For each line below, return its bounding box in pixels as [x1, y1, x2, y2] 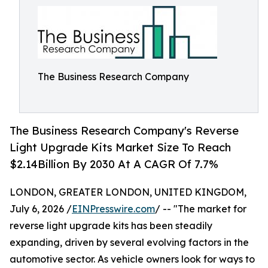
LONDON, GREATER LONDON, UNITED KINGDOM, [10, 186, 246, 199]
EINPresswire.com [72, 203, 155, 215]
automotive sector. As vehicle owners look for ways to [10, 253, 255, 266]
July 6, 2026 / [10, 203, 72, 215]
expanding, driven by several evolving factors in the [10, 236, 249, 249]
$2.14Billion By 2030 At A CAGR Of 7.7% [10, 157, 218, 171]
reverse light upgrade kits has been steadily [10, 220, 212, 232]
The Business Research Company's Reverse [10, 124, 239, 138]
